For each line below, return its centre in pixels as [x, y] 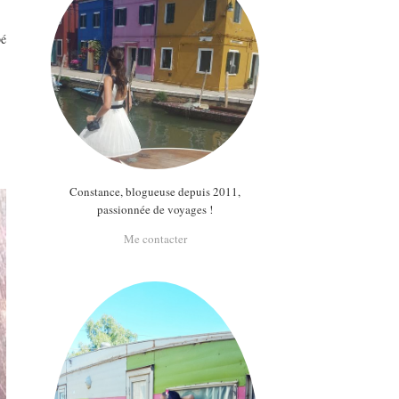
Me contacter [155, 238]
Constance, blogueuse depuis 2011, [155, 191]
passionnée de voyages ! [155, 209]
